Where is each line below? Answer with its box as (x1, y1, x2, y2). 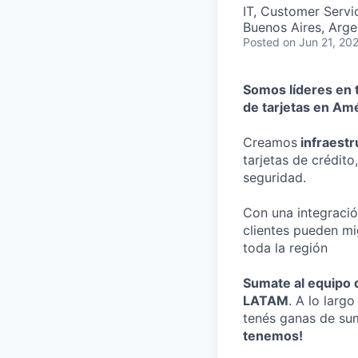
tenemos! (243, 328, 303, 344)
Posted (243, 35, 280, 49)
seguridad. (243, 169, 306, 185)
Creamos (243, 134, 297, 150)
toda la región (243, 240, 328, 256)
